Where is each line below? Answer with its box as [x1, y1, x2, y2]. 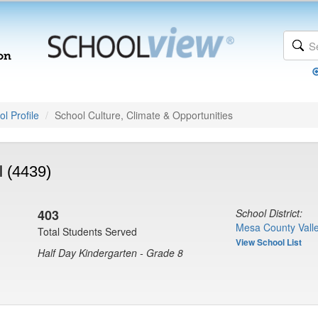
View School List [236, 236, 302, 248]
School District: [236, 206, 302, 220]
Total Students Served [38, 224, 137, 238]
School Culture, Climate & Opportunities [55, 108, 233, 122]
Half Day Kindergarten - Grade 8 [38, 246, 183, 260]
